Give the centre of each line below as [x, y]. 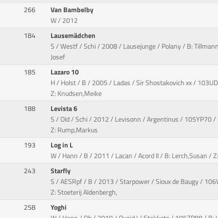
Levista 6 [65, 109]
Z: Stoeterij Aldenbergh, [84, 192]
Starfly [62, 171]
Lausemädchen [74, 36]
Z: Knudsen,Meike [76, 94]
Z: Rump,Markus [74, 130]
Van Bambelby [73, 10]
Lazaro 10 [66, 72]
